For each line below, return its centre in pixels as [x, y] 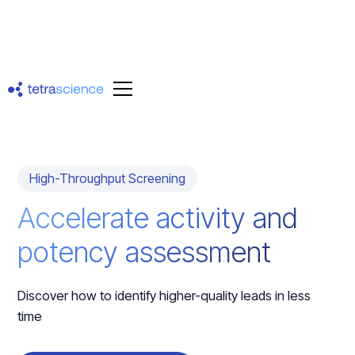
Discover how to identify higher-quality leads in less [164, 296]
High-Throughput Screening [108, 178]
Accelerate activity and [158, 218]
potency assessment [145, 252]
